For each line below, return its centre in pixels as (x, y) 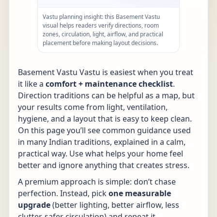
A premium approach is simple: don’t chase (97, 182)
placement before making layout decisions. (100, 43)
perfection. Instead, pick (63, 193)
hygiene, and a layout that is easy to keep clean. (105, 119)
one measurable (140, 193)
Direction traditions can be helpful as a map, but (106, 95)
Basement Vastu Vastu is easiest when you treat (106, 72)
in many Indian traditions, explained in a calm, (102, 142)
